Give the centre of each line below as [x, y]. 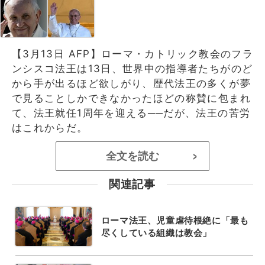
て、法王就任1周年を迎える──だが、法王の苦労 [131, 113]
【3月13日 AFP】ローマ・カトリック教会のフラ [132, 54]
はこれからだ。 [50, 127]
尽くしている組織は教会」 [156, 232]
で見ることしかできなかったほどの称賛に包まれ [131, 98]
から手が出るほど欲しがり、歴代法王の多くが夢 [131, 83]
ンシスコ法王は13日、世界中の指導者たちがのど [132, 68]
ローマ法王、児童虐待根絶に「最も [175, 220]
